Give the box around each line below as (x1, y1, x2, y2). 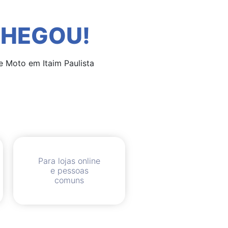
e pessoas (50, 165, 89, 176)
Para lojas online (38, 156, 100, 166)
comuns (54, 175, 84, 185)
